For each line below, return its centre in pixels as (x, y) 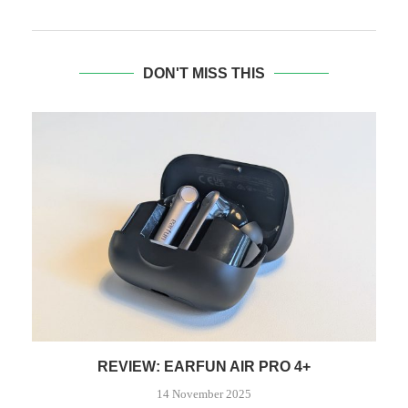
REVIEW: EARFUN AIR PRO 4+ (204, 367)
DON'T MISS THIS (204, 74)
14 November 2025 (204, 394)
